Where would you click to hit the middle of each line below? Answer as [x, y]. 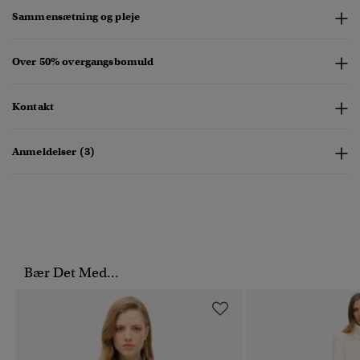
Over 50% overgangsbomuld [83, 62]
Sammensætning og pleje [76, 17]
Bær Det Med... [72, 273]
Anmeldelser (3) [54, 152]
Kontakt [33, 107]
